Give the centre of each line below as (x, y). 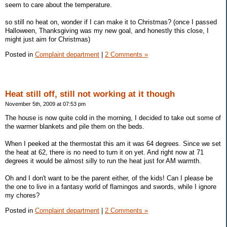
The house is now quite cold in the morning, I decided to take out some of (113, 118)
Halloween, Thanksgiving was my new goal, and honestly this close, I (107, 30)
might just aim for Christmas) (48, 39)
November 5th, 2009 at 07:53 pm (45, 104)
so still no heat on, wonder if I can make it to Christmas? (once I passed (111, 22)
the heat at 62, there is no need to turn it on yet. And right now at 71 (104, 153)
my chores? (22, 196)
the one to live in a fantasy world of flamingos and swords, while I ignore (111, 187)
